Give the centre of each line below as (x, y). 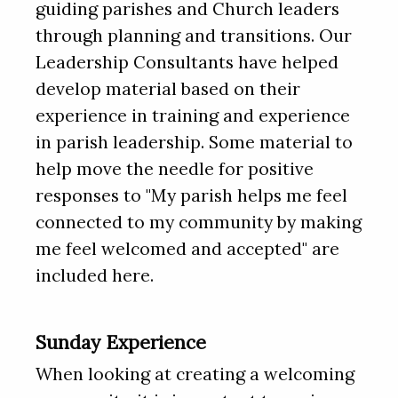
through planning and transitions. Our (194, 36)
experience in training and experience (193, 116)
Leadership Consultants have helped (187, 63)
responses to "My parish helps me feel (191, 196)
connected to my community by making (199, 223)
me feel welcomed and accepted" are (187, 249)
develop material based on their (168, 89)
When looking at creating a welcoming (195, 374)
